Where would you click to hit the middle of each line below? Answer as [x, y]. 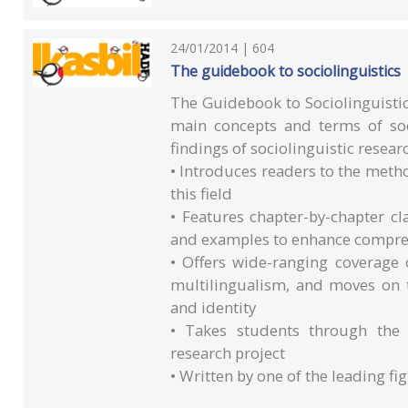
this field [202, 193]
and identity [214, 307]
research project [228, 352]
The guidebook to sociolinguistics [286, 71]
